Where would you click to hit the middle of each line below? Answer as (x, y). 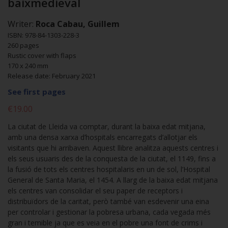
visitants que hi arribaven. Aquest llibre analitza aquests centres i (113, 148)
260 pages (23, 46)
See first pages (37, 92)
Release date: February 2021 (52, 76)
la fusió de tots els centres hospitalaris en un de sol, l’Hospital (109, 169)
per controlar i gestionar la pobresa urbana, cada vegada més (109, 212)
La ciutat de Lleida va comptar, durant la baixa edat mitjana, (107, 127)
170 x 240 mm (28, 66)
